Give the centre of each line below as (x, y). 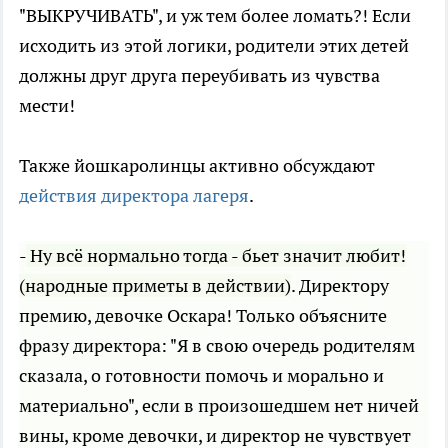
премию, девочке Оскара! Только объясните (203, 316)
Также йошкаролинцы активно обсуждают (197, 166)
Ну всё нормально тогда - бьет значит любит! (216, 256)
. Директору (340, 286)
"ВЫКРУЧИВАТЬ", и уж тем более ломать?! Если (215, 16)
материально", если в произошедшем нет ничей (219, 406)
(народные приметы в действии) (155, 286)
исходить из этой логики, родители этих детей (214, 46)
